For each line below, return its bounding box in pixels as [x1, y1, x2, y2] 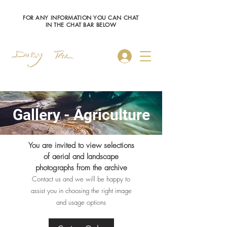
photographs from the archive [35, 162, 127, 173]
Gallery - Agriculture [12, 105, 150, 124]
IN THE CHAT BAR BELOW [45, 21, 117, 28]
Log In [140, 51, 161, 61]
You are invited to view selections [28, 140, 134, 150]
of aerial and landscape [44, 151, 119, 162]
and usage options [56, 197, 106, 207]
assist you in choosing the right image [30, 185, 132, 195]
